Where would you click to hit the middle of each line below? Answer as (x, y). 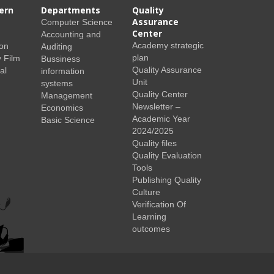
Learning (149, 216)
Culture (146, 192)
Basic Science (68, 120)
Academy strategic (168, 45)
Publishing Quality (166, 180)
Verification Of (159, 204)
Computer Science (77, 22)
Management (67, 95)
